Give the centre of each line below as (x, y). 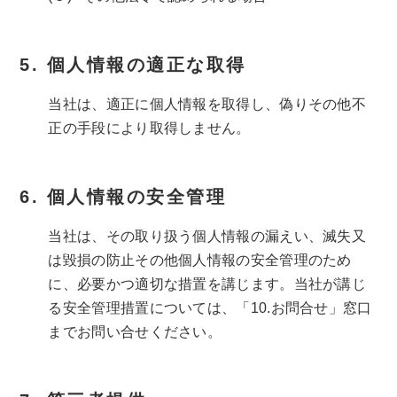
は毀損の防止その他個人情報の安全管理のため (200, 261)
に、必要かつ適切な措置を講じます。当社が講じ (207, 284)
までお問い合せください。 (135, 332)
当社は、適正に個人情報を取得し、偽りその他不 (207, 105)
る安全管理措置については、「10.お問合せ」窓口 (210, 308)
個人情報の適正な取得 (146, 65)
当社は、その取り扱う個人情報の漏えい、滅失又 (207, 237)
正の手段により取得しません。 (149, 128)
